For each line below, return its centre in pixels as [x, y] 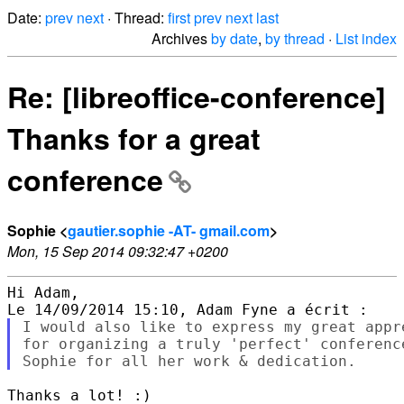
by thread [295, 38]
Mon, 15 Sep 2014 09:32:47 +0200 [118, 251]
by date [234, 38]
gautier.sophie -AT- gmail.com [169, 230]
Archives [181, 38]
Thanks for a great [134, 138]
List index [366, 38]
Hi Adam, [43, 292]
